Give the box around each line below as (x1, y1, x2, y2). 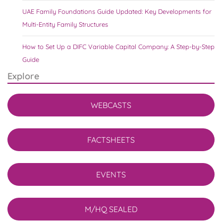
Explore (7, 70, 39, 82)
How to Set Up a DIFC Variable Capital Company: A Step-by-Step (22, 43, 215, 51)
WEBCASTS (91, 100, 131, 111)
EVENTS (96, 169, 126, 180)
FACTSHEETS (87, 135, 135, 145)
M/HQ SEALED (84, 204, 138, 215)
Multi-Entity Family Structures (22, 20, 108, 28)
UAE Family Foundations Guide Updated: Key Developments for (22, 7, 212, 15)
